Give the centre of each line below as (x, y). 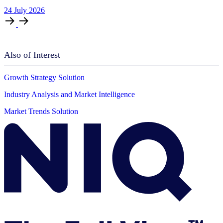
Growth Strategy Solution (44, 78)
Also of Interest (32, 55)
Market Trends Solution (41, 111)
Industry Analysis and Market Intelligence (69, 95)
